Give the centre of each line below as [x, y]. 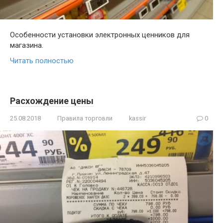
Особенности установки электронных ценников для [100, 35]
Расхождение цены [52, 101]
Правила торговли [85, 118]
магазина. [27, 45]
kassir [137, 118]
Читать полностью [42, 60]
